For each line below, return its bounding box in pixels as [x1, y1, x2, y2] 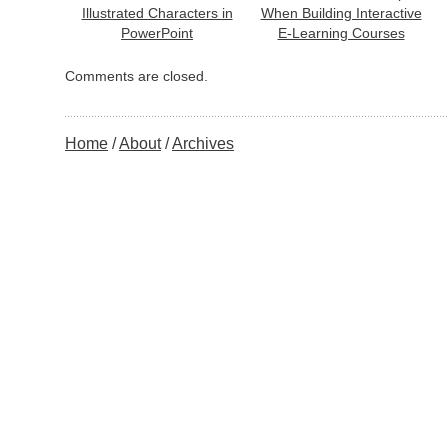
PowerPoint [121, 25, 193, 41]
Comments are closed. [65, 68, 208, 84]
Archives [172, 135, 234, 152]
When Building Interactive [260, 5, 422, 21]
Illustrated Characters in [81, 5, 233, 21]
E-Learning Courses [277, 25, 405, 41]
